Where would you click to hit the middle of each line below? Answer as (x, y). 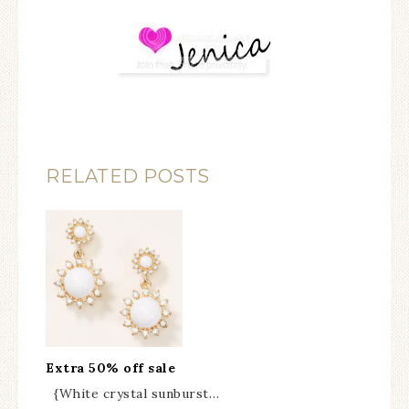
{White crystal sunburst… (132, 393)
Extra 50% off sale (110, 367)
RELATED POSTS (128, 176)
